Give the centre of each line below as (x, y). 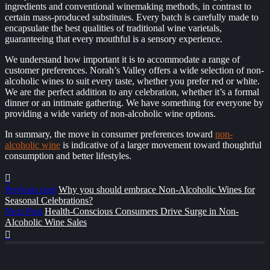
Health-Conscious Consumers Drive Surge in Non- (142, 212)
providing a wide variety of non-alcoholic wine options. (110, 114)
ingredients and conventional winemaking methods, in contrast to (128, 7)
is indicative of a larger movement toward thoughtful (161, 145)
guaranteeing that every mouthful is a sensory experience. (114, 39)
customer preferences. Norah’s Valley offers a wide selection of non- (134, 71)
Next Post (24, 212)
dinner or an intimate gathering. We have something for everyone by (134, 103)
